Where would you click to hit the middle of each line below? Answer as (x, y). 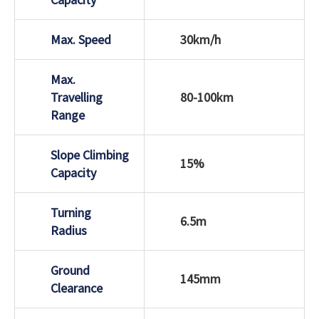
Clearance (77, 288)
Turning (71, 212)
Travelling (77, 97)
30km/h (200, 39)
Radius (69, 230)
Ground (70, 270)
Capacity (73, 172)
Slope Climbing (90, 155)
